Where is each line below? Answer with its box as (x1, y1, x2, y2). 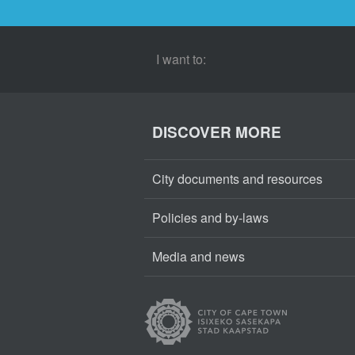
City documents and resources (152, 170, 323, 188)
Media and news (152, 247, 245, 265)
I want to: (156, 50, 206, 68)
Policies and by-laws (152, 208, 269, 227)
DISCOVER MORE (152, 121, 281, 143)
